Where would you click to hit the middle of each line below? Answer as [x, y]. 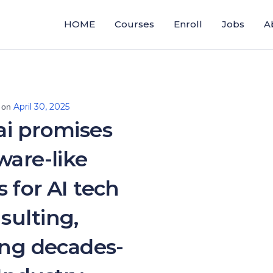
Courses [134, 24]
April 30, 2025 [41, 107]
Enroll [188, 24]
